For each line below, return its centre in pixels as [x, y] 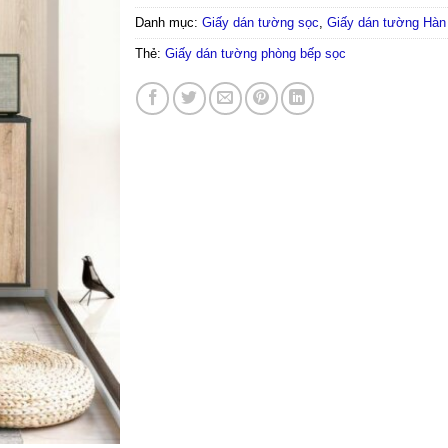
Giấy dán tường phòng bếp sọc [255, 53]
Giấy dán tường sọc [260, 22]
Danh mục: [168, 22]
